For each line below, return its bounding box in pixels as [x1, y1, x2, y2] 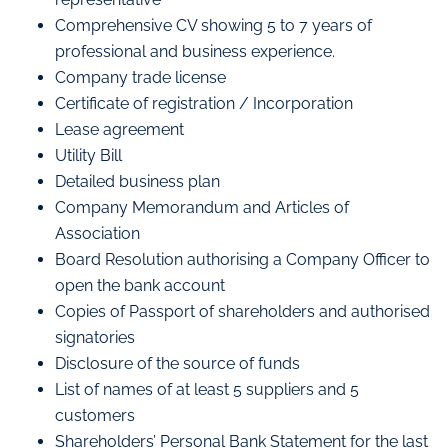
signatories [55, 328, 135, 348]
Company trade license [55, 68, 226, 88]
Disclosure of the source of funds [55, 354, 300, 374]
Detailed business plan [55, 172, 220, 192]
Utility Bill [55, 146, 122, 166]
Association [55, 224, 140, 244]
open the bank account [55, 276, 225, 296]
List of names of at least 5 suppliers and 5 [55, 380, 359, 400]
